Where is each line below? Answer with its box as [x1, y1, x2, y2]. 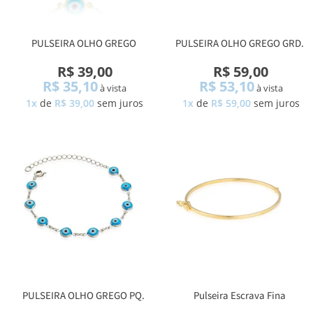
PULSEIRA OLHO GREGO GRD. [175, 36, 305, 50]
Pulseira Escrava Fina [194, 289, 286, 303]
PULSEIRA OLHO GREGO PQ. [22, 289, 145, 303]
